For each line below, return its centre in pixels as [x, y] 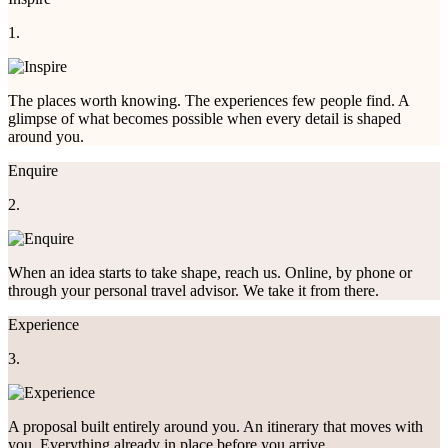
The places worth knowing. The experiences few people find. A [208, 100]
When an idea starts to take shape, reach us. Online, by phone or [210, 272]
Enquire [33, 170]
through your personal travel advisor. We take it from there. [193, 290]
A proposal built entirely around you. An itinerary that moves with [215, 426]
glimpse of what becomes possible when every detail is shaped [204, 118]
